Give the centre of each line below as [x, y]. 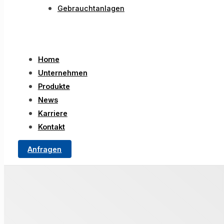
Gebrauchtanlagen [91, 8]
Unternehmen [62, 72]
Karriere [52, 113]
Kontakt [51, 126]
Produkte [54, 86]
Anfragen [45, 149]
